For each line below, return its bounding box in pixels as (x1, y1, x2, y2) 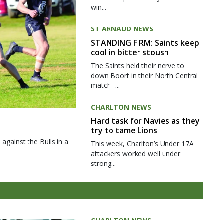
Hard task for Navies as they (90, 115, 200, 126)
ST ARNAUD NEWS (90, 24, 153, 33)
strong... (90, 158, 116, 168)
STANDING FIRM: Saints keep (90, 37, 199, 48)
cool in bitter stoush (90, 46, 169, 57)
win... (90, 2, 106, 12)
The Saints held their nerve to (90, 60, 184, 70)
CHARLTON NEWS (90, 102, 151, 111)
